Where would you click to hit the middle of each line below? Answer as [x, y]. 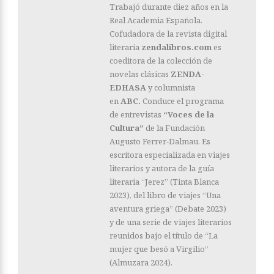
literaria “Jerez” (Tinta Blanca [164, 182]
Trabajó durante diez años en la [169, 7]
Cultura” [127, 128]
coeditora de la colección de [161, 61]
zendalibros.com [176, 47]
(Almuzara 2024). [141, 263]
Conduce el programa [182, 101]
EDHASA [128, 88]
